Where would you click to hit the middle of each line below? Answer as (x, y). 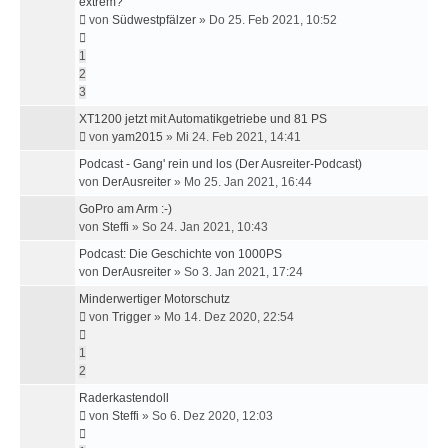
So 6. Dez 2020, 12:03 (212, 416)
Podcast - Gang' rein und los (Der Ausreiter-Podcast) (220, 164)
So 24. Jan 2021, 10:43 (205, 227)
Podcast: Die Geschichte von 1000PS (180, 254)
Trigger (131, 317)
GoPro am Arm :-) (125, 209)
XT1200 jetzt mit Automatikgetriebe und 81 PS (203, 119)
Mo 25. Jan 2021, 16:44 (248, 182)
